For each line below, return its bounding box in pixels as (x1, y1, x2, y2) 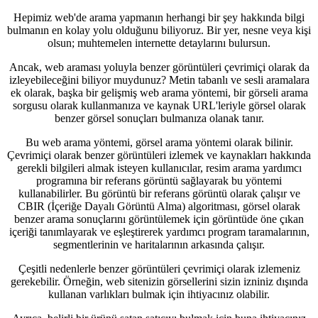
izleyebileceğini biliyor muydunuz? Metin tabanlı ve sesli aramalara (9, 74, 309, 86)
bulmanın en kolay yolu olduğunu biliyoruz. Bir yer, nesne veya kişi (7, 24, 311, 36)
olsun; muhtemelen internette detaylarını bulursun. (48, 37, 270, 49)
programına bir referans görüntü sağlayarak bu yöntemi (36, 175, 282, 187)
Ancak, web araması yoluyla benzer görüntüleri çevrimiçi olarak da (9, 61, 309, 73)
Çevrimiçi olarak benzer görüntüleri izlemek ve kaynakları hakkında (7, 149, 311, 161)
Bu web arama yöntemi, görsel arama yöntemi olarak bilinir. (25, 136, 293, 148)
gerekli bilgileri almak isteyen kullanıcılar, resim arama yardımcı (16, 162, 302, 174)
